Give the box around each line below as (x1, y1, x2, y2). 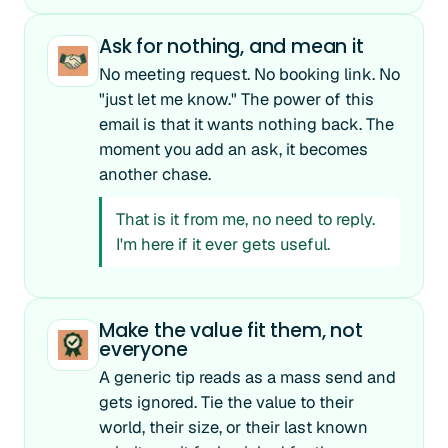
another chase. (99, 163, 211, 185)
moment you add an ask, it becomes (99, 138, 368, 160)
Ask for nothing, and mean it (99, 33, 364, 60)
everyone (99, 336, 188, 363)
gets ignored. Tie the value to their (99, 391, 354, 413)
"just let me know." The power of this (99, 88, 374, 110)
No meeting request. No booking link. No (99, 63, 400, 85)
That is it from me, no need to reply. (116, 208, 375, 230)
